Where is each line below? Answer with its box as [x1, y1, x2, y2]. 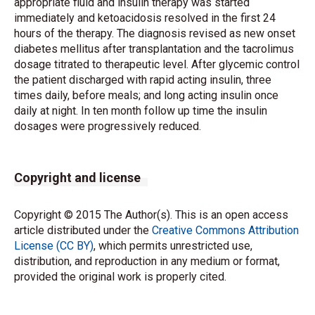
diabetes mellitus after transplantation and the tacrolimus [14, 42, 294, 56]
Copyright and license [14, 170, 141, 185]
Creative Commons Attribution [152, 224, 299, 237]
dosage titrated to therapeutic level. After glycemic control [14, 58, 300, 71]
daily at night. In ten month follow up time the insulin [14, 104, 267, 117]
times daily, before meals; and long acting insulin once [14, 89, 278, 102]
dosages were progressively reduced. [14, 120, 201, 133]
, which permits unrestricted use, [94, 239, 252, 252]
